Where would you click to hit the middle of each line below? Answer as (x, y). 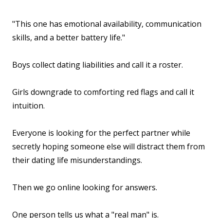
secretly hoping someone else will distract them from (109, 146)
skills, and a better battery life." (69, 37)
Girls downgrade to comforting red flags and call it (103, 92)
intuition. (28, 105)
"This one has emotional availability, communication (107, 24)
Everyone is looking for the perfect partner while (101, 133)
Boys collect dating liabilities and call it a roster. (98, 64)
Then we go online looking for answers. (85, 187)
